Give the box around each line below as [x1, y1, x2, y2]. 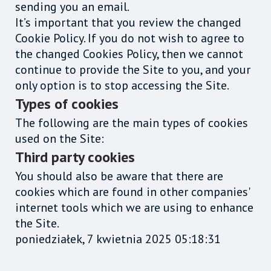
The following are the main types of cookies [15, 114, 248, 131]
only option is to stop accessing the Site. [15, 77, 229, 93]
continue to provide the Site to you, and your [15, 61, 250, 77]
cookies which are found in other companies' [15, 183, 249, 200]
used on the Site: [15, 130, 104, 146]
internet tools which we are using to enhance [15, 199, 253, 215]
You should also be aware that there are [15, 168, 223, 184]
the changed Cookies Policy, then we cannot [15, 45, 243, 62]
